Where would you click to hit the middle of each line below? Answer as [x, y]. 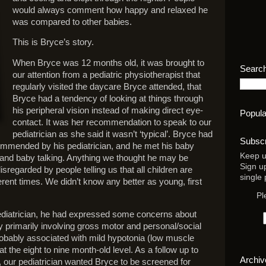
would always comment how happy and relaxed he [110, 10]
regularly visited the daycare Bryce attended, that [107, 87]
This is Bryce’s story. [53, 42]
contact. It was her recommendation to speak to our [112, 123]
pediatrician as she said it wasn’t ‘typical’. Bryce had [113, 134]
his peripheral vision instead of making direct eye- [108, 111]
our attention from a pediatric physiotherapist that [106, 75]
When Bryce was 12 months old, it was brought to [108, 63]
